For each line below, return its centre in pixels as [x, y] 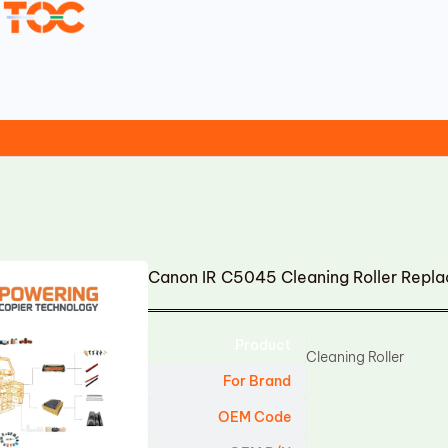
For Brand [257, 381]
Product [263, 345]
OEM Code [255, 417]
